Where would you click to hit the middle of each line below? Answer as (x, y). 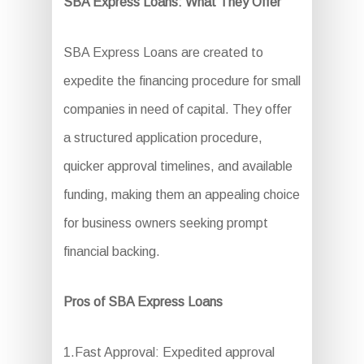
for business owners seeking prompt (165, 223)
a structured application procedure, (162, 138)
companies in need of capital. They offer (177, 109)
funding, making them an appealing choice (181, 195)
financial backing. (111, 251)
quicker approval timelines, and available (178, 166)
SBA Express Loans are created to (163, 52)
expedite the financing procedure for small (182, 81)
